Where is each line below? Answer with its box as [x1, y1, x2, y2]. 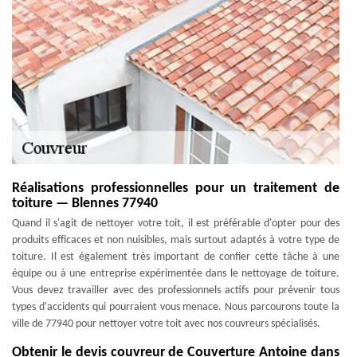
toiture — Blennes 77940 [12, 196, 158, 211]
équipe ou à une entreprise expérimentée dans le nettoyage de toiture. [12, 268, 339, 280]
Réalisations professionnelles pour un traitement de [12, 181, 339, 196]
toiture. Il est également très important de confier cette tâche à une [12, 251, 339, 263]
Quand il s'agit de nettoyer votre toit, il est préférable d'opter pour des [12, 218, 339, 229]
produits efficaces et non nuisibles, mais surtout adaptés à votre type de [12, 234, 339, 246]
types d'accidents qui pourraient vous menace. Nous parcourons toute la [12, 301, 339, 313]
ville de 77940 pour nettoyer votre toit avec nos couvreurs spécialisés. [12, 318, 320, 330]
